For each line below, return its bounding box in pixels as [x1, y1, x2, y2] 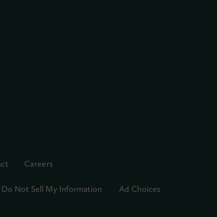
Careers [24, 158, 53, 169]
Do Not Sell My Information [1, 183, 102, 194]
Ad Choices [119, 183, 160, 194]
